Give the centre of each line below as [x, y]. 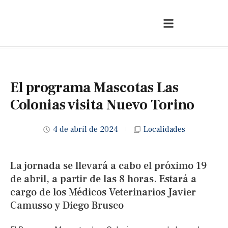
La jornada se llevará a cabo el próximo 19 [108, 166]
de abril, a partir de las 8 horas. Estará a [103, 179]
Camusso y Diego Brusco [67, 206]
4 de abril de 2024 [85, 129]
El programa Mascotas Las [94, 88]
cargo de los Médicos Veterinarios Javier [103, 192]
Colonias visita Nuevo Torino [102, 105]
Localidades [164, 129]
